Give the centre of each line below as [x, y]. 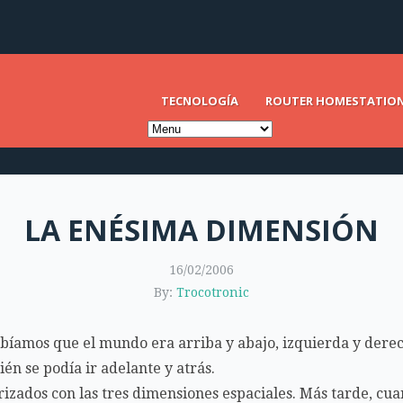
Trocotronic [213, 292]
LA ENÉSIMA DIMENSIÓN [201, 230]
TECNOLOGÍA [200, 101]
